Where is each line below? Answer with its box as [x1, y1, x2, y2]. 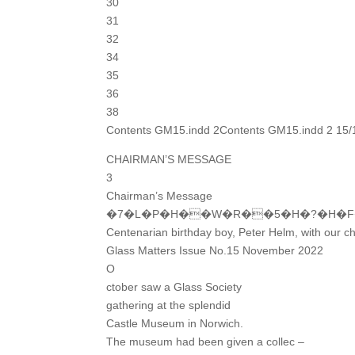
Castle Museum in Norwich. [106, 316, 244, 330]
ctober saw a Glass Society [106, 280, 242, 293]
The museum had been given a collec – [106, 334, 305, 348]
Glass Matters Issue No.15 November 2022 [106, 243, 324, 257]
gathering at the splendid [106, 298, 231, 311]
